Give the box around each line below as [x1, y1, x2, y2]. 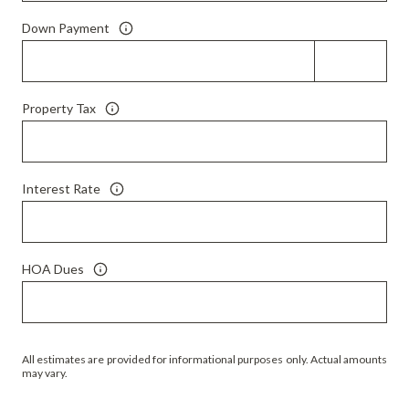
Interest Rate [22, 181, 100, 197]
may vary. [22, 365, 68, 380]
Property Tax [22, 100, 96, 117]
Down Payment [22, 20, 110, 37]
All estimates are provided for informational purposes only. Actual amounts [22, 351, 387, 366]
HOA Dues [22, 261, 84, 278]
